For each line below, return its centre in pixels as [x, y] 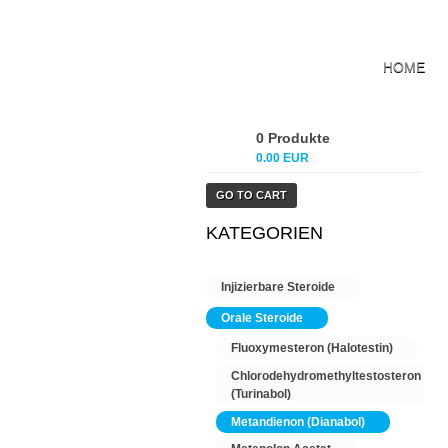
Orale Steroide [262, 318]
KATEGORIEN [264, 233]
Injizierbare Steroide [278, 287]
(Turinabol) [261, 394]
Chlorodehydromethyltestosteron [326, 376]
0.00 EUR [282, 158]
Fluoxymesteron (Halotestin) [312, 348]
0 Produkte [293, 138]
